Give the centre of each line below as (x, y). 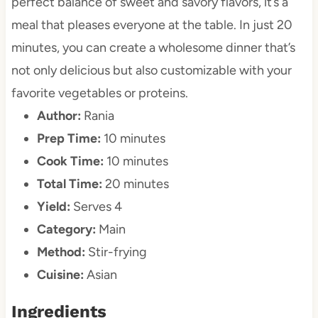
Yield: (53, 207)
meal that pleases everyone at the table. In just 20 (152, 25)
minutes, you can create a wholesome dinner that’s (153, 48)
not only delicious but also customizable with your (151, 71)
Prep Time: (68, 139)
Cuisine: (60, 275)
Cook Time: (70, 161)
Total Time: (69, 184)
